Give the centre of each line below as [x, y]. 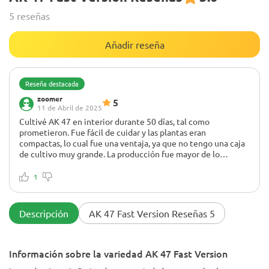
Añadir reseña [134, 44]
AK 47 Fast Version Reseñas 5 [152, 213]
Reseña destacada [52, 83]
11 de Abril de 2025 [70, 107]
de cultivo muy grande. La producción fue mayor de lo [119, 154]
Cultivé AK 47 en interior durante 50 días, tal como [114, 121]
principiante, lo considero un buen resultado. [103, 175]
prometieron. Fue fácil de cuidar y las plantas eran [113, 132]
